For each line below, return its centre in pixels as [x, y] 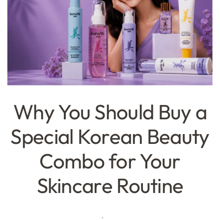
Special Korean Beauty [110, 137]
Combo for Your [110, 161]
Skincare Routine [110, 186]
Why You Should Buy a [110, 112]
